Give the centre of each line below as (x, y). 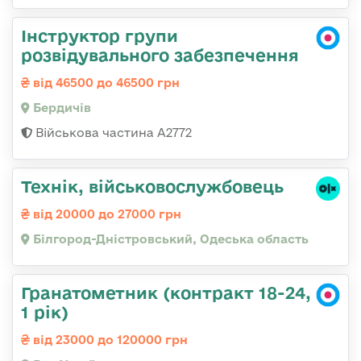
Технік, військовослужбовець (152, 186)
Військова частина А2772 (112, 132)
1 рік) (45, 311)
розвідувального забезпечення (160, 54)
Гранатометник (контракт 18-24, (166, 292)
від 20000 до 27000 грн (106, 214)
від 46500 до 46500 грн (105, 82)
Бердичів (60, 107)
